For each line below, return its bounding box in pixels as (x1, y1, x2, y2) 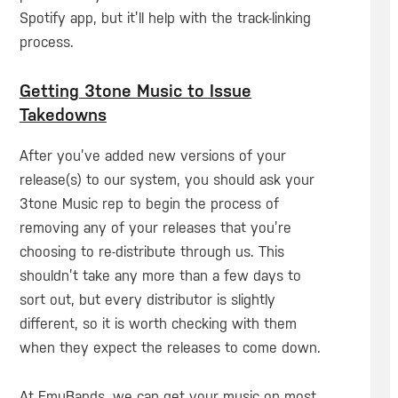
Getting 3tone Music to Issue (19, 80, 251, 101)
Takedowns (19, 104, 107, 125)
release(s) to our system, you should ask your (19, 171, 314, 189)
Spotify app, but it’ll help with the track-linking (19, 9, 311, 27)
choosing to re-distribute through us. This (19, 243, 284, 261)
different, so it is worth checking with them (19, 315, 297, 333)
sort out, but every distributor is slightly (19, 291, 275, 309)
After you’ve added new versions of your (19, 147, 286, 165)
